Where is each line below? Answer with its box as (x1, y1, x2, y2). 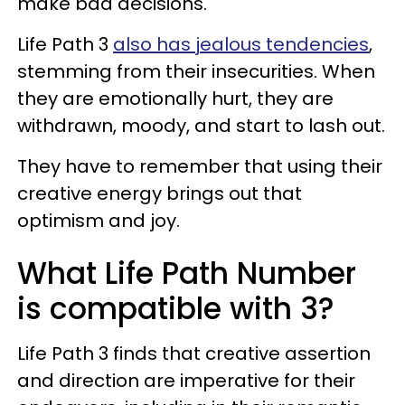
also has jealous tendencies (113, 31, 369, 57)
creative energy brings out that (17, 180, 302, 206)
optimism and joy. (17, 207, 180, 233)
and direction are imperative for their (17, 367, 355, 393)
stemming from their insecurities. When (17, 58, 375, 84)
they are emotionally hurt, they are (17, 85, 334, 111)
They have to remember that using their (17, 153, 382, 179)
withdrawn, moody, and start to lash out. (17, 112, 385, 138)
